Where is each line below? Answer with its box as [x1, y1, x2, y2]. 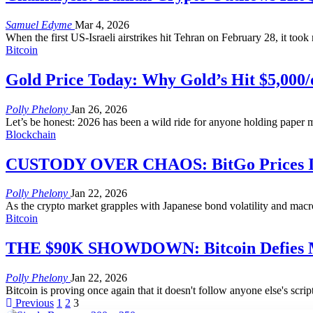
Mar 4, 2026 [75, 18, 129, 31]
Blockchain [6, 128, 56, 140]
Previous [13, 297, 54, 310]
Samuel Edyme [6, 18, 75, 31]
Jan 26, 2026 [71, 103, 127, 115]
